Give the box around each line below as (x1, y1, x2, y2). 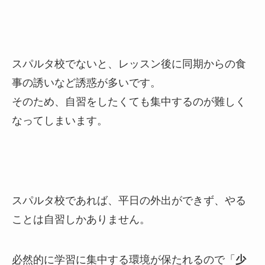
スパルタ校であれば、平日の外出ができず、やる (12, 193, 246, 208)
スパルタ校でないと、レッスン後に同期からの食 (12, 56, 246, 70)
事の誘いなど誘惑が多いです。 (12, 75, 161, 89)
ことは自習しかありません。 (12, 212, 150, 227)
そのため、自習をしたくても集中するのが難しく (12, 93, 246, 108)
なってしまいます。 (12, 112, 108, 127)
